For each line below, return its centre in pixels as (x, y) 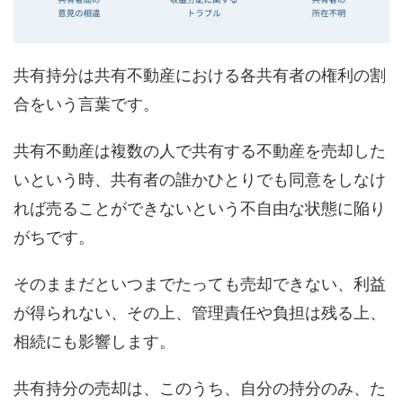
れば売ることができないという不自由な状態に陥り (200, 208)
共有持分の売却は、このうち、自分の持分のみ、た (200, 388)
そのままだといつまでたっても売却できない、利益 (200, 283)
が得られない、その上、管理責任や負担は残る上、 (200, 312)
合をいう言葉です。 (86, 103)
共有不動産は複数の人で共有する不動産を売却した (200, 150)
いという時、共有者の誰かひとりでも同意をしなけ (200, 179)
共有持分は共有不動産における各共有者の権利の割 (200, 75)
